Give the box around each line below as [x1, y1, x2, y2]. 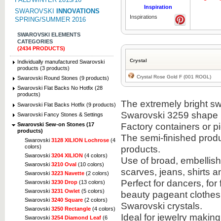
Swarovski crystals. [121, 200, 202, 211]
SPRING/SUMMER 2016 [15, 16, 86, 23]
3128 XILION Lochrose [51, 137, 109, 143]
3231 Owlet [51, 187, 80, 194]
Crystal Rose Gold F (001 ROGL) [135, 74, 211, 79]
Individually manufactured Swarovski [17, 59, 105, 65]
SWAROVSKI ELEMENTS [17, 32, 80, 37]
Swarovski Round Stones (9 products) [17, 75, 109, 81]
